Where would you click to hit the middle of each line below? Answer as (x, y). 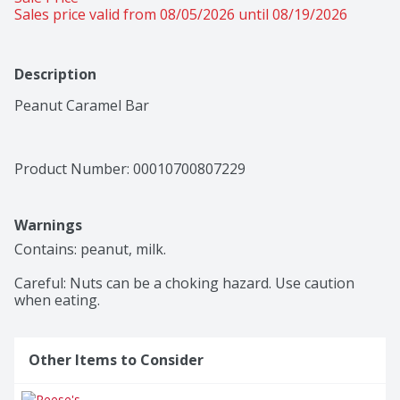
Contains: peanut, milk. (90, 250)
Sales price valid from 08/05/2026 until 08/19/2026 (181, 15)
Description (55, 75)
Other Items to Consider (116, 360)
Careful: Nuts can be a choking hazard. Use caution (184, 283)
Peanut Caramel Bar (82, 106)
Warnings (48, 225)
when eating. (59, 300)
